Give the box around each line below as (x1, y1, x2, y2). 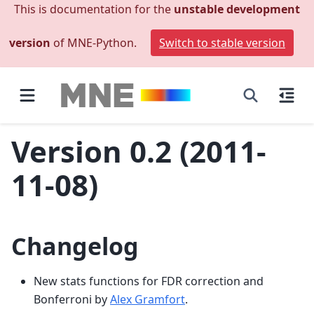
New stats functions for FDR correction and (34, 273, 264, 289)
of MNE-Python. (50, 35, 139, 50)
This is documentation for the (14, 1, 174, 17)
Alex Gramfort (110, 291, 185, 307)
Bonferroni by (34, 291, 110, 307)
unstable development (174, 1, 300, 17)
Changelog (11, 230, 139, 262)
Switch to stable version (159, 35, 285, 50)
